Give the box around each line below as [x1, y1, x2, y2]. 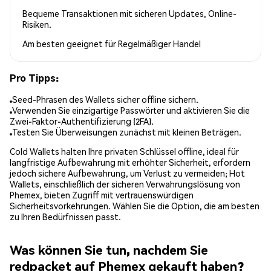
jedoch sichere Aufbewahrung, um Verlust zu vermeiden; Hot [10, 168, 245, 179]
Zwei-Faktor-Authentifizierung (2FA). [10, 116, 154, 127]
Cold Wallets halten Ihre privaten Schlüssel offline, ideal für [10, 146, 239, 157]
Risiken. [22, 18, 51, 30]
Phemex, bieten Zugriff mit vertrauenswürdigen [10, 189, 194, 201]
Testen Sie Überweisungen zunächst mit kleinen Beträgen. [12, 126, 241, 138]
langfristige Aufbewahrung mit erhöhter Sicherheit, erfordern [10, 157, 250, 168]
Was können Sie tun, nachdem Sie [10, 241, 208, 258]
